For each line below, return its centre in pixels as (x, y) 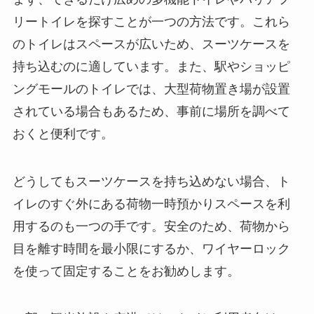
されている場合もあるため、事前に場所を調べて (151, 111)
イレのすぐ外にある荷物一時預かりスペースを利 (151, 204)
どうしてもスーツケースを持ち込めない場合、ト (151, 181)
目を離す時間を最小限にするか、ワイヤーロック (151, 248)
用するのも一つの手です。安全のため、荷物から (151, 226)
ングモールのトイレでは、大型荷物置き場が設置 (151, 89)
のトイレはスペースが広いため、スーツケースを (151, 44)
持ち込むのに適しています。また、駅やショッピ (151, 66)
